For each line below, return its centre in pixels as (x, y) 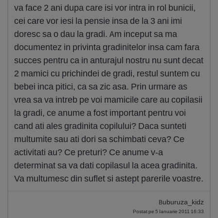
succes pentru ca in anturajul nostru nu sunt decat (109, 60)
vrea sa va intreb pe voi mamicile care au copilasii (108, 100)
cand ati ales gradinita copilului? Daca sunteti (100, 126)
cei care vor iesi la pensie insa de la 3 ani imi (98, 21)
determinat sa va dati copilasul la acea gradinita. (106, 165)
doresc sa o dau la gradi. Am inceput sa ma (96, 34)
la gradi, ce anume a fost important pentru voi (100, 113)
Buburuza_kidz (181, 202)
